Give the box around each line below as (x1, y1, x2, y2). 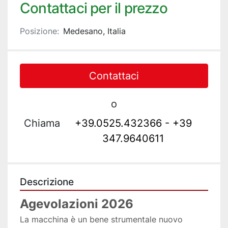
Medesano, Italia (63, 26, 126, 37)
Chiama (24, 117, 60, 130)
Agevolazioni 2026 (20, 196, 133, 212)
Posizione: (20, 26, 59, 37)
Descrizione (20, 176, 74, 188)
